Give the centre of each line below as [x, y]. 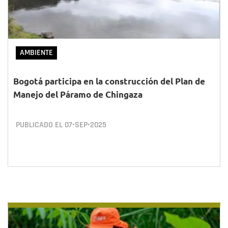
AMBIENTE [36, 53]
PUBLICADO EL [40, 125]
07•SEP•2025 [85, 125]
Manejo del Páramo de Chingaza [78, 94]
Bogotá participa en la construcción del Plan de [109, 81]
